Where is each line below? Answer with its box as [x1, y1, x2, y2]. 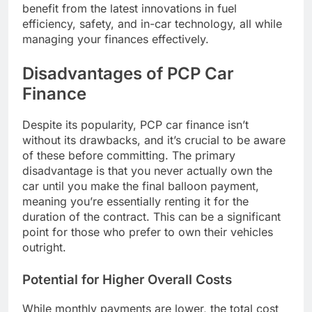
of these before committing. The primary [22, 148, 235, 163]
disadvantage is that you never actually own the [22, 164, 272, 178]
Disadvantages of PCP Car [22, 63, 234, 84]
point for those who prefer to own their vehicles [22, 225, 273, 240]
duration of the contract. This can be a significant [22, 210, 281, 224]
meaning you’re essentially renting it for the [22, 194, 249, 209]
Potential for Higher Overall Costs [22, 272, 232, 288]
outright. [22, 240, 66, 255]
